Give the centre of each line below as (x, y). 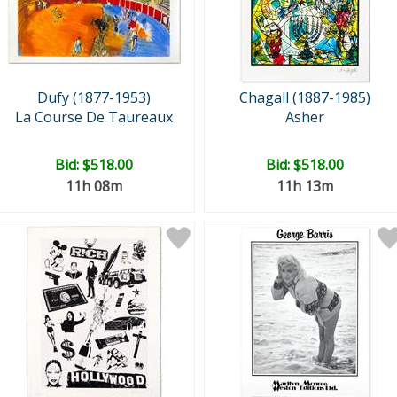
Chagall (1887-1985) (304, 97)
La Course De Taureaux (93, 117)
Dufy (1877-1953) (93, 97)
